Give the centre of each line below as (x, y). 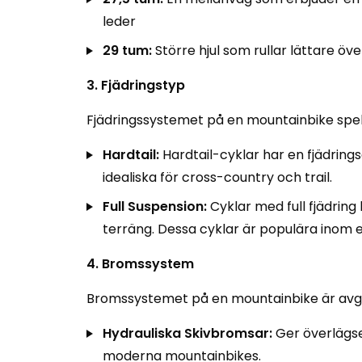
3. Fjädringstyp (136, 85)
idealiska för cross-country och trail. (217, 177)
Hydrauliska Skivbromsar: (187, 333)
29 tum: (127, 51)
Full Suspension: (155, 206)
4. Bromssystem (140, 264)
